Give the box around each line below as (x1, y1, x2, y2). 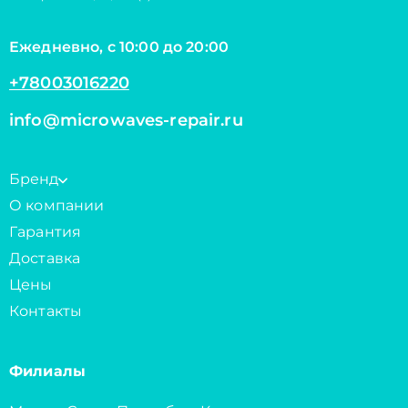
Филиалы (9, 362, 87, 380)
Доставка (9, 250, 81, 267)
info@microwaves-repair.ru (9, 110, 243, 130)
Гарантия (9, 223, 82, 240)
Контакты (9, 302, 83, 320)
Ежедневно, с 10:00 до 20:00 (9, 38, 229, 56)
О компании (9, 197, 105, 214)
